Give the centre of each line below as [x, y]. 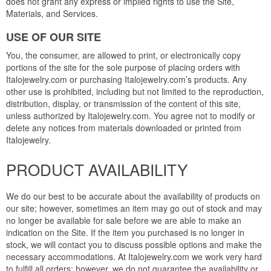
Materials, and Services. [52, 14]
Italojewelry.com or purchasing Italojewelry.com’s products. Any [126, 80]
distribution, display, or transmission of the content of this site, [123, 104]
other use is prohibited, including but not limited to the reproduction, [135, 92]
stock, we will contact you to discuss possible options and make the [134, 245]
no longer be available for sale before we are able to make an [124, 220]
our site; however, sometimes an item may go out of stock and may [134, 208]
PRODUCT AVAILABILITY [97, 169]
